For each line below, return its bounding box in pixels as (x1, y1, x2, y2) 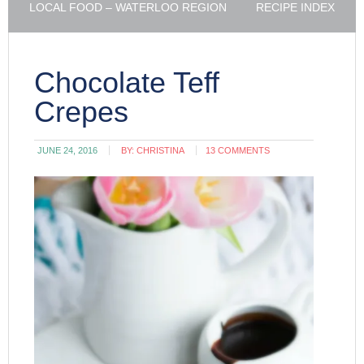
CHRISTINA (136, 145, 185, 155)
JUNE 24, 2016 (37, 145, 98, 155)
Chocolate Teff (34, 66, 220, 99)
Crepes (34, 95, 129, 128)
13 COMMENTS (206, 145, 271, 155)
